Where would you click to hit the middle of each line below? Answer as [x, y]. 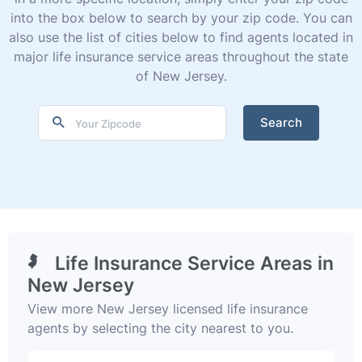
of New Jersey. [181, 76]
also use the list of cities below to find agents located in [181, 38]
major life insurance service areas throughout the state [181, 57]
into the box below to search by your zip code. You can [181, 18]
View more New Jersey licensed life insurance [168, 309]
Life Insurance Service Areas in [192, 263]
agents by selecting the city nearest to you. [160, 328]
